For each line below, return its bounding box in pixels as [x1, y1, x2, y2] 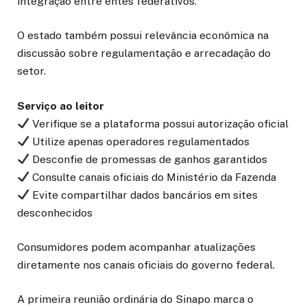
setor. [17, 64, 46, 78]
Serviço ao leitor [17, 99, 104, 112]
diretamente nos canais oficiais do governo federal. [17, 258, 275, 271]
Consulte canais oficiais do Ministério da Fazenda [29, 170, 276, 184]
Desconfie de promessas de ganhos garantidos [29, 152, 267, 166]
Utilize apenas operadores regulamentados [29, 134, 249, 148]
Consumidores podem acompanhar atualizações [17, 240, 256, 254]
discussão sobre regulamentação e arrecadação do [17, 47, 271, 60]
